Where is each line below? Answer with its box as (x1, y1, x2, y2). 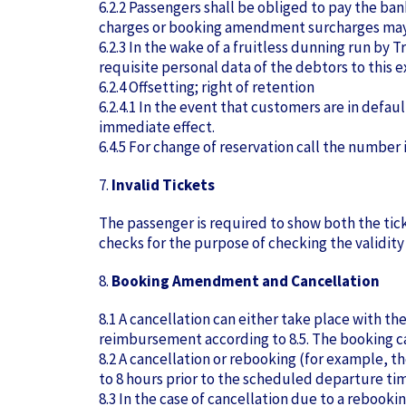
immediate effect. (99, 117, 215, 137)
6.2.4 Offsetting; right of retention (99, 77, 314, 97)
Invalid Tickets (111, 175, 215, 195)
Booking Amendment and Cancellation (111, 271, 380, 291)
